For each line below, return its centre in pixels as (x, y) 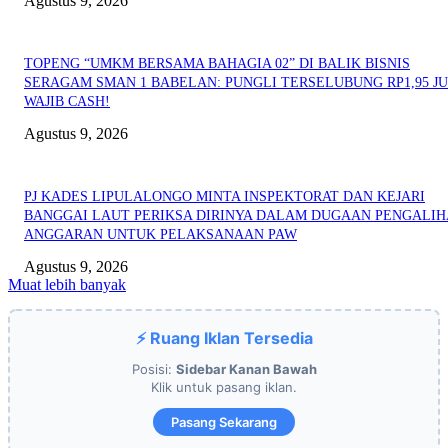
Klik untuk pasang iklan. (224, 387)
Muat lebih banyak (67, 285)
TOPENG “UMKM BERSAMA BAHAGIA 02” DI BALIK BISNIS (217, 64)
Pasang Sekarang (224, 422)
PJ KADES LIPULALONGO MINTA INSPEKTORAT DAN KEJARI (224, 197)
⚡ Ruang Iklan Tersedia (224, 338)
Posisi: (153, 369)
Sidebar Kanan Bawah (246, 369)
